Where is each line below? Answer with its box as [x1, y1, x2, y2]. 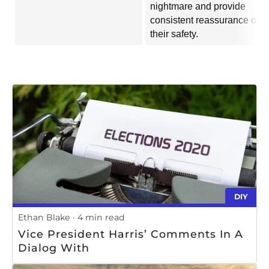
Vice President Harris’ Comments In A [18, 228, 243, 241]
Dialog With [18, 241, 89, 255]
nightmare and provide [150, 1, 246, 12]
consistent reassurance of [150, 15, 259, 26]
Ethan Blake [18, 211, 70, 223]
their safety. [150, 29, 198, 40]
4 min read [77, 211, 125, 223]
